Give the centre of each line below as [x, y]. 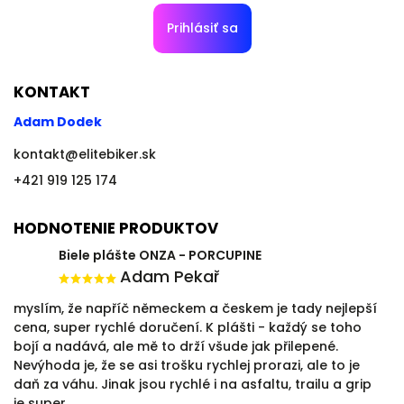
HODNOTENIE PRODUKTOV [116, 228]
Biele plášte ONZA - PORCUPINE [160, 255]
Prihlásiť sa [202, 28]
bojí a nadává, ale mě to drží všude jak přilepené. [176, 346]
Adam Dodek [58, 121]
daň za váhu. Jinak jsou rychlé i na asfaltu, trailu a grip [193, 384]
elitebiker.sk [117, 154]
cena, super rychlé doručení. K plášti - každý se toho [188, 327]
